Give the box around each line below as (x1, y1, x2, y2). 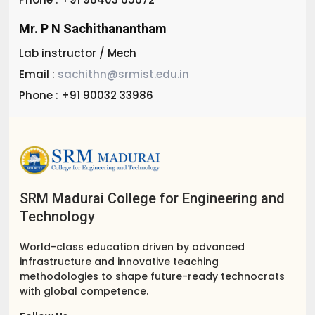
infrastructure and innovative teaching (20, 255, 219, 269)
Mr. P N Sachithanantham (19, 20, 167, 36)
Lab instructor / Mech (19, 45, 137, 60)
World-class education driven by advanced (20, 240, 245, 255)
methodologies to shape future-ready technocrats (20, 269, 285, 284)
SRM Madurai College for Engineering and (20, 190, 285, 207)
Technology (20, 208, 96, 226)
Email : (19, 66, 56, 82)
